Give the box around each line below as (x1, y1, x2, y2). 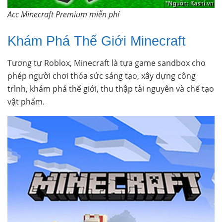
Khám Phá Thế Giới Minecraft (7, 33, 186, 49)
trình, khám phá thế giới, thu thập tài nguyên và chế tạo (7, 83, 214, 95)
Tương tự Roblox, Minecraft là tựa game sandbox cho (7, 57, 206, 69)
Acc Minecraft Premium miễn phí (7, 9, 119, 20)
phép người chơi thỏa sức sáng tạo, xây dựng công (7, 70, 196, 82)
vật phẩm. (7, 96, 45, 108)
